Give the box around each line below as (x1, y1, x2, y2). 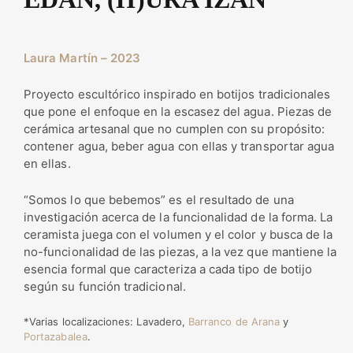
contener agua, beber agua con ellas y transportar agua (24, 139, 335, 154)
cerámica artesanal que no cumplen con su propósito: (24, 121, 325, 137)
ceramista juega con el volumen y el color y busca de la (24, 227, 333, 243)
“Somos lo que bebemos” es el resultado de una (24, 192, 294, 208)
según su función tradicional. (24, 279, 186, 295)
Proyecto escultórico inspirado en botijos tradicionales (24, 87, 331, 102)
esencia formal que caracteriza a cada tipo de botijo (24, 262, 313, 277)
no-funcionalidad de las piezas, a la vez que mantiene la (24, 244, 337, 260)
